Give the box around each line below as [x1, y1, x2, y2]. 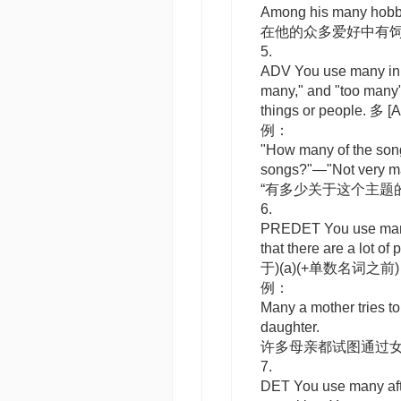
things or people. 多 [260, 103, 388, 118]
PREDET [260, 221, 320, 236]
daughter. [260, 320, 320, 335]
